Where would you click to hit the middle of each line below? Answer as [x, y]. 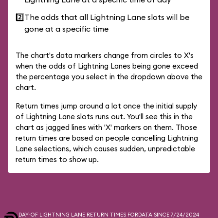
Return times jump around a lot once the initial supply [106, 106]
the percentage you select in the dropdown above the [109, 77]
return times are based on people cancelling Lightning [107, 138]
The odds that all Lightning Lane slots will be [107, 17]
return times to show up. [57, 159]
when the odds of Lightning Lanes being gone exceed [107, 66]
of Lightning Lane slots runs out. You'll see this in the [104, 117]
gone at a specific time [66, 29]
